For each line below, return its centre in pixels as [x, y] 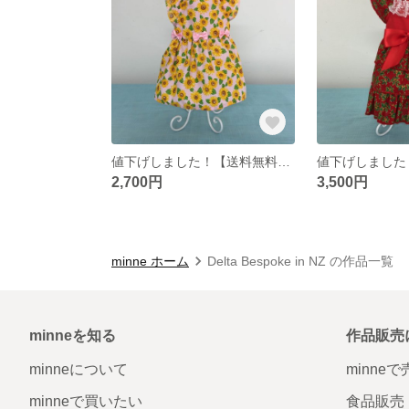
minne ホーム [150, 261]
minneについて [79, 369]
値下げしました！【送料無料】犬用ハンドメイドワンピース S [284, 161]
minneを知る [73, 335]
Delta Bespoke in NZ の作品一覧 [300, 261]
